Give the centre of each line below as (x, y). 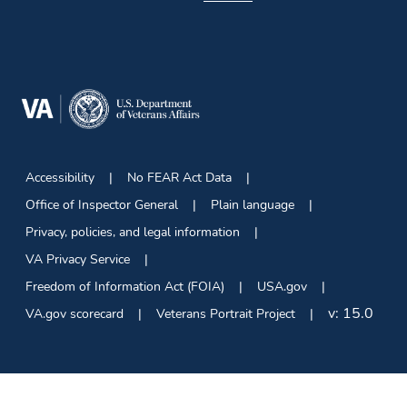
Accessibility (60, 178)
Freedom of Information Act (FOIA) (125, 287)
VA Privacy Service (78, 260)
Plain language (253, 205)
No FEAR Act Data (179, 178)
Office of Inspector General (102, 205)
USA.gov (282, 287)
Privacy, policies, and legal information (133, 233)
